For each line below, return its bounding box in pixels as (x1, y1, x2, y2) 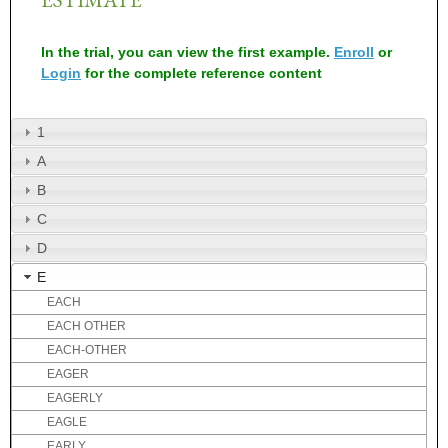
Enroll (334, 44, 374, 61)
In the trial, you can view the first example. (41, 44, 334, 61)
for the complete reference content (81, 65, 322, 82)
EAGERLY (47, 391, 103, 406)
